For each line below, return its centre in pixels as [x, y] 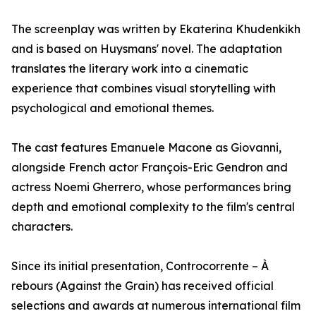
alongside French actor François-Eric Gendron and [150, 168]
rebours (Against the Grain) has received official [142, 286]
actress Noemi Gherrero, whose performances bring [151, 187]
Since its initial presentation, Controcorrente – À [140, 266]
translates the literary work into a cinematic [130, 69]
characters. [42, 227]
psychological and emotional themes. [113, 108]
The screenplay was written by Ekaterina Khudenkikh [156, 29]
